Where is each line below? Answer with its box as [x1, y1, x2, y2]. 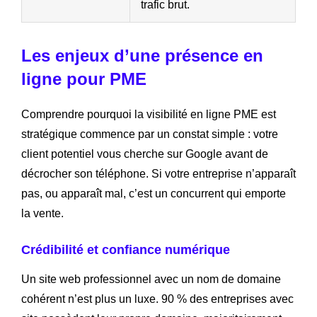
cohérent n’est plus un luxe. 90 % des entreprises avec [21, 292, 294, 305]
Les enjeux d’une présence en [21, 45, 263, 65]
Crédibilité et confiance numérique [21, 242, 230, 257]
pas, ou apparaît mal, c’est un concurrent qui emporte [21, 187, 286, 200]
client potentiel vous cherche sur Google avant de [21, 147, 268, 160]
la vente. [21, 207, 64, 219]
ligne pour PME [21, 69, 146, 88]
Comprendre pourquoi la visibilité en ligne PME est [21, 108, 276, 120]
